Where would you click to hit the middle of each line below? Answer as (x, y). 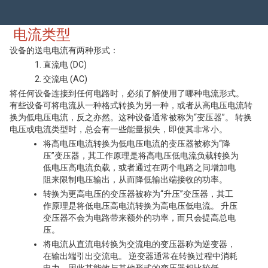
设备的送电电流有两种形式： (64, 50)
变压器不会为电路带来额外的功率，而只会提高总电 (139, 218)
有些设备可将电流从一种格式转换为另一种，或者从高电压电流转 (131, 105)
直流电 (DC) (65, 65)
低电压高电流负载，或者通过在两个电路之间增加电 (139, 167)
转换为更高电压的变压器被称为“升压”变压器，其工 (138, 194)
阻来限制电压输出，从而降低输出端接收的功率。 (135, 179)
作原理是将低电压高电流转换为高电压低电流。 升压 (140, 206)
